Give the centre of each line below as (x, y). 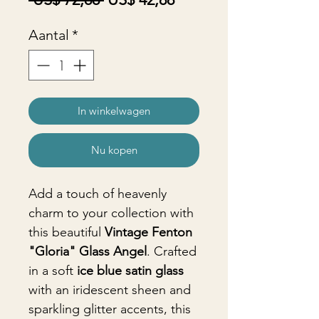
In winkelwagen (114, 111)
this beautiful (67, 232)
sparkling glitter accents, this (110, 309)
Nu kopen (114, 150)
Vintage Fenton (148, 232)
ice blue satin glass (130, 271)
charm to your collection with (111, 213)
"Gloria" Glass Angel (88, 251)
